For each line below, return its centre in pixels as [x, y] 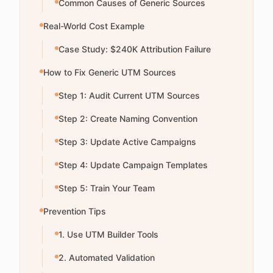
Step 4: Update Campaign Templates [133, 165]
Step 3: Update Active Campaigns [127, 142]
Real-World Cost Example [94, 26]
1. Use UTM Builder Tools [108, 234]
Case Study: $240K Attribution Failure [135, 49]
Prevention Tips [75, 211]
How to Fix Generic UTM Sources [110, 72]
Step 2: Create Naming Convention [128, 119]
